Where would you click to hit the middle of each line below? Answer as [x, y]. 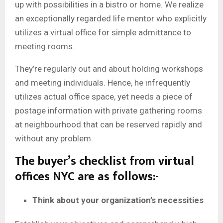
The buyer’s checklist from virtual [105, 161]
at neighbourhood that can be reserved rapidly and [109, 124]
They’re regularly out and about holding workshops [109, 68]
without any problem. [54, 138]
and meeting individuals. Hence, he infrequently [103, 82]
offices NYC [45, 176]
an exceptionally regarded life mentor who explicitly [111, 18]
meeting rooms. [45, 46]
